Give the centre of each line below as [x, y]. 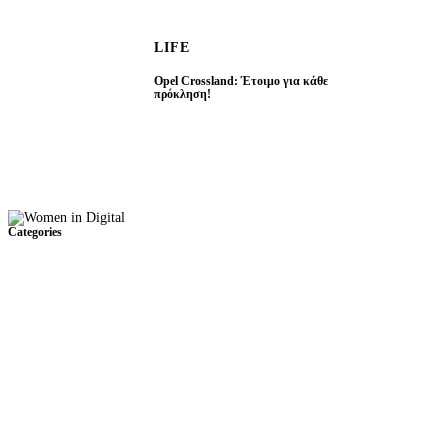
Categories [35, 233]
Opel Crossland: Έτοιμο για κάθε [241, 82]
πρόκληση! [182, 95]
